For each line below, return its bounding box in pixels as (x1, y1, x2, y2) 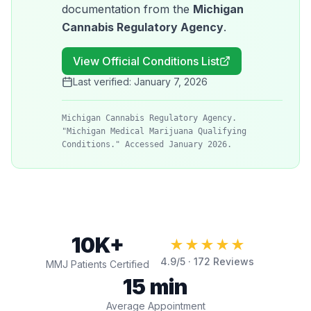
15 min (123, 274, 188, 299)
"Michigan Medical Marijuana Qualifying (62, 126, 246, 136)
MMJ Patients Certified (46, 258, 149, 270)
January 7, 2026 (134, 76, 208, 87)
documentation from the (62, 2, 193, 16)
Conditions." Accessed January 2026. (62, 140, 232, 149)
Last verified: (73, 76, 134, 87)
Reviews (210, 255, 254, 267)
